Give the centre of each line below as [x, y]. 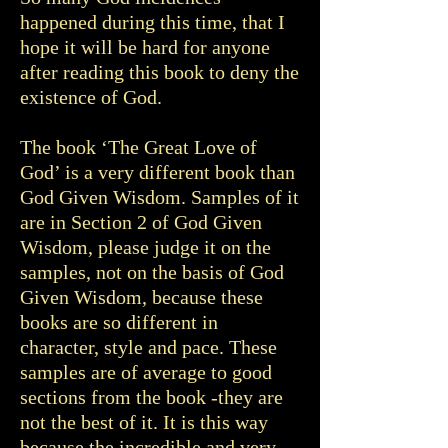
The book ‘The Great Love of [138, 147]
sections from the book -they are [151, 397]
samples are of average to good [146, 372]
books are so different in [119, 322]
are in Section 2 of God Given [141, 222]
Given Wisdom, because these [141, 297]
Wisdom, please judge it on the [145, 247]
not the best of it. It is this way [144, 422]
